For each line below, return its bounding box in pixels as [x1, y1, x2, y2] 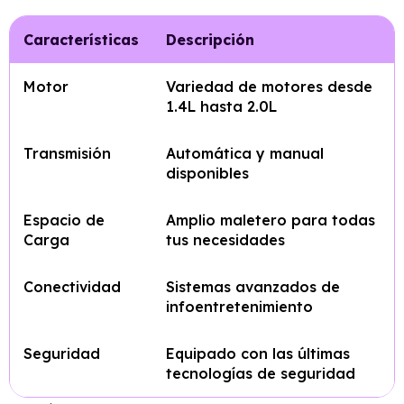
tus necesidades [166, 231, 285, 249]
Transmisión [23, 144, 111, 162]
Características [23, 31, 139, 49]
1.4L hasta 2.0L [166, 97, 277, 115]
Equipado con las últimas [166, 344, 350, 363]
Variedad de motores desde [166, 78, 372, 96]
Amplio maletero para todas [166, 211, 375, 229]
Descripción [166, 31, 254, 49]
